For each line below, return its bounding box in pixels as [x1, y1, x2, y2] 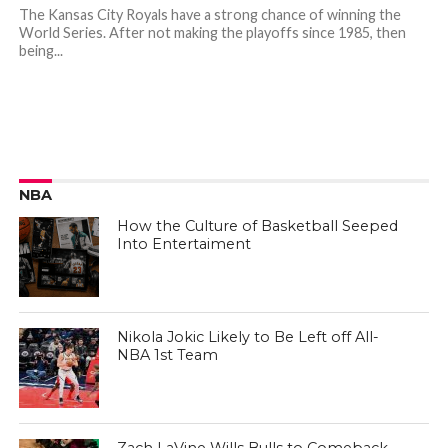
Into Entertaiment [117, 235, 252, 253]
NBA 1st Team [117, 346, 219, 364]
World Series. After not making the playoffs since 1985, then [18, 24, 406, 41]
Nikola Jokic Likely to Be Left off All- [117, 328, 380, 346]
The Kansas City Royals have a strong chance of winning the [18, 6, 401, 23]
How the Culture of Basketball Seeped [117, 217, 399, 235]
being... [18, 42, 63, 59]
